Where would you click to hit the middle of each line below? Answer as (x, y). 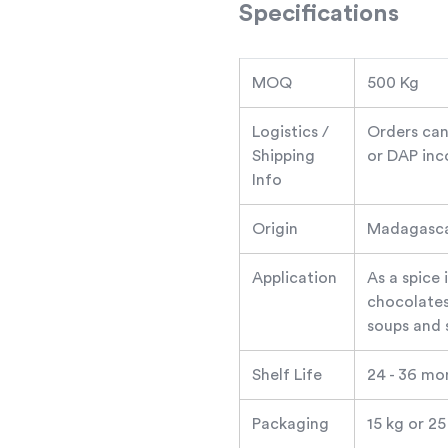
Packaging (290, 424)
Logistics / (290, 132)
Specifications (319, 14)
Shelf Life (287, 375)
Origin (275, 229)
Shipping (283, 156)
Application (294, 278)
